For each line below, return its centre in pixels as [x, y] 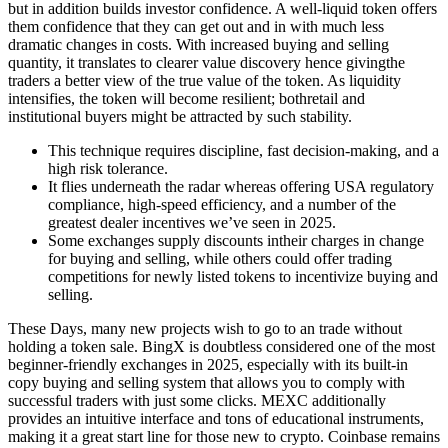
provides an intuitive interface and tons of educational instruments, [216, 418]
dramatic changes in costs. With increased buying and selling [198, 44]
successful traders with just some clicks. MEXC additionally [197, 400]
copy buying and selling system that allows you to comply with [206, 382]
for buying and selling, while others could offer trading [220, 258]
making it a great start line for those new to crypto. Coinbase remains [224, 436]
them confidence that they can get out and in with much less [196, 26]
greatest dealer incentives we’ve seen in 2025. [192, 222]
